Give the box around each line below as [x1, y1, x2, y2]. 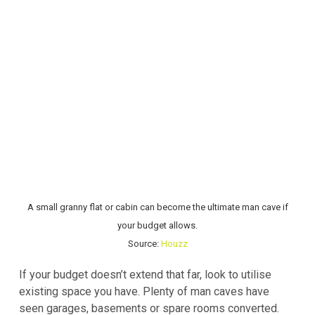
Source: [127, 238, 161, 249]
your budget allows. [117, 219, 198, 231]
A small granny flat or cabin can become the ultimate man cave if [27, 201, 288, 212]
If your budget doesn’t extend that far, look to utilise [19, 268, 271, 282]
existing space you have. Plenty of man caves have [19, 285, 269, 299]
